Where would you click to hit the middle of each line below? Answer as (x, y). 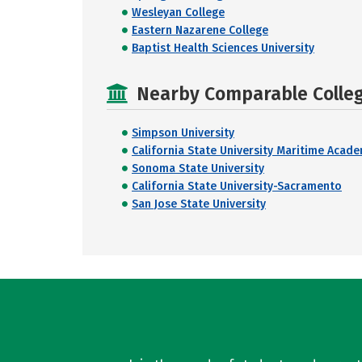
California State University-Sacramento (237, 186)
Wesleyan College (178, 13)
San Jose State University (199, 204)
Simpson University (183, 133)
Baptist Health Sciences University (223, 48)
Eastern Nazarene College (200, 30)
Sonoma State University (198, 168)
